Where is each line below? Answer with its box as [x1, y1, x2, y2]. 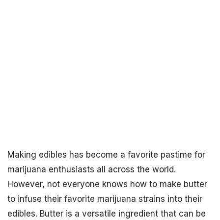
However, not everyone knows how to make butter [7, 179, 207, 189]
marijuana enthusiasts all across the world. [7, 165, 176, 174]
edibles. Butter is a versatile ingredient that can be [7, 209, 206, 219]
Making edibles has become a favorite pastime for [7, 150, 205, 160]
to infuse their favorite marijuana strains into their [7, 194, 202, 204]
